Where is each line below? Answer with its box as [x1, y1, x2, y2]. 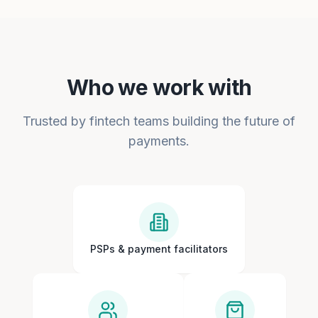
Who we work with [67, 75, 251, 100]
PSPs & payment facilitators [90, 243, 228, 255]
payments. [128, 133, 190, 148]
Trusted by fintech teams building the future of [23, 114, 295, 128]
